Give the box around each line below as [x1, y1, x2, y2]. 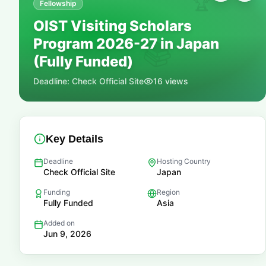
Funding [43, 188, 70, 197]
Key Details [46, 133, 103, 145]
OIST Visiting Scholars [33, 17, 192, 34]
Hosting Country [157, 157, 211, 166]
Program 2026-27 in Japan [33, 35, 219, 52]
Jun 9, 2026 [43, 229, 91, 239]
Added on [43, 218, 75, 227]
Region [157, 188, 180, 197]
